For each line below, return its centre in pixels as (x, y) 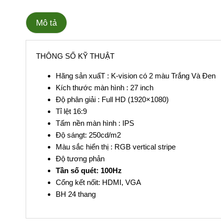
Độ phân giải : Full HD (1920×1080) (112, 99)
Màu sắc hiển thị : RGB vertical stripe (116, 147)
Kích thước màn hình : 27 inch (106, 87)
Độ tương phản (80, 158)
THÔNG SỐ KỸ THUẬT (75, 56)
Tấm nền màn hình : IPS (96, 123)
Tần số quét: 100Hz (89, 170)
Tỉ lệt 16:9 (71, 111)
